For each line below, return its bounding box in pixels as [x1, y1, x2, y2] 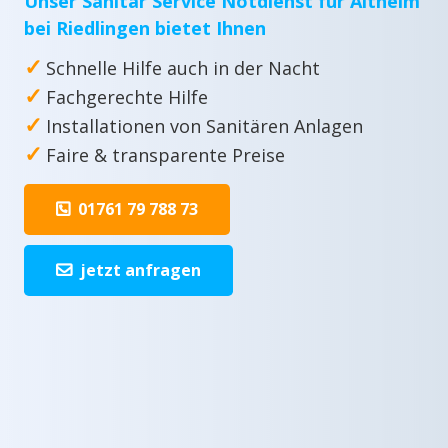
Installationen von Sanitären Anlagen [46, 113, 363, 138]
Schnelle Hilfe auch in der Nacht [46, 55, 320, 80]
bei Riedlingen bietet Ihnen [24, 15, 266, 40]
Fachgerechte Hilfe [46, 84, 208, 109]
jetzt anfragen [80, 258, 201, 281]
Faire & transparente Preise [46, 142, 285, 167]
